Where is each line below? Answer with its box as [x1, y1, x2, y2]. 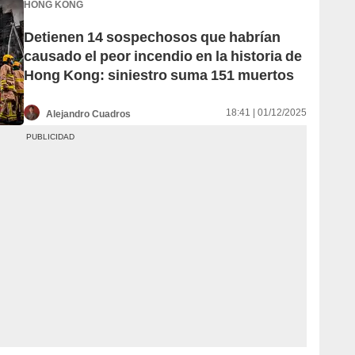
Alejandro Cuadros [46, 108, 131, 120]
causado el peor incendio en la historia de [24, 48, 302, 65]
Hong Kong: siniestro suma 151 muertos [24, 67, 294, 84]
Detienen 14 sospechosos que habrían [24, 29, 281, 46]
